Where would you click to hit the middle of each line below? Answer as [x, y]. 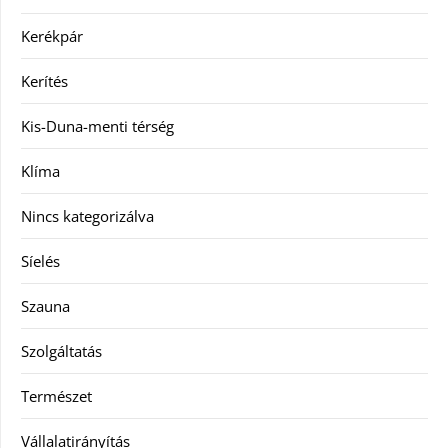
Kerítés [44, 81]
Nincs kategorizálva [87, 216]
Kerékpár [52, 36]
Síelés [40, 261]
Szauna [45, 306]
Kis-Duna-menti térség [97, 126]
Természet [56, 396]
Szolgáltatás [61, 351]
